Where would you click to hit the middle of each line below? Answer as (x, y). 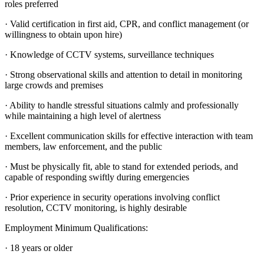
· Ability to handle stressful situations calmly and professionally (122, 105)
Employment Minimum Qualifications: (76, 227)
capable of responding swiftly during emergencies (97, 177)
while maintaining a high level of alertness (83, 115)
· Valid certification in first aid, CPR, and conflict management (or (127, 24)
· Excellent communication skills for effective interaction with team (129, 136)
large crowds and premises (54, 85)
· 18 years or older (39, 247)
